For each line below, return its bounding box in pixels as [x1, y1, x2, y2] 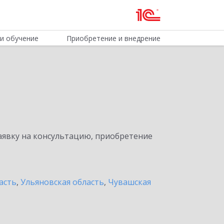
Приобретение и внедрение [66, 33, 160, 43]
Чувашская [108, 176, 151, 187]
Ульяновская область [20, 176, 104, 187]
